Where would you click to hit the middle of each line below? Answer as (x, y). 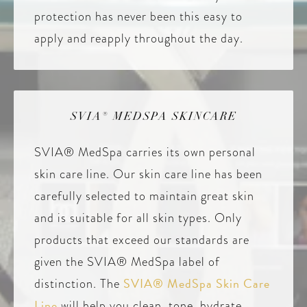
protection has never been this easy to (138, 16)
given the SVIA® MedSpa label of (127, 262)
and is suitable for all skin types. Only (138, 218)
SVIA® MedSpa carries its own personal (145, 152)
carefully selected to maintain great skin (144, 196)
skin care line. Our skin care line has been (148, 174)
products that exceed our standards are (142, 240)
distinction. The (79, 284)
